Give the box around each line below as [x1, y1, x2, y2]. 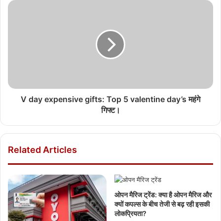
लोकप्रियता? [114, 209, 147, 218]
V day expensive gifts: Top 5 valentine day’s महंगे [21, 94, 200, 104]
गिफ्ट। [101, 105, 120, 115]
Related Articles [8, 144, 77, 155]
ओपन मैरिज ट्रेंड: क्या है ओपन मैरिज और [114, 190, 212, 199]
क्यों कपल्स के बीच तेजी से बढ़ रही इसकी [114, 199, 210, 208]
